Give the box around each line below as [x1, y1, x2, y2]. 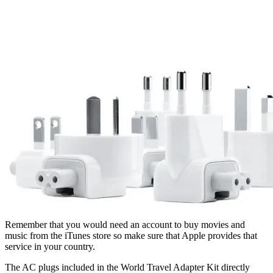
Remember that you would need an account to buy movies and [5, 219, 245, 230]
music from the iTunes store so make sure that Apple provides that [5, 230, 257, 241]
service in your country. [5, 241, 95, 252]
